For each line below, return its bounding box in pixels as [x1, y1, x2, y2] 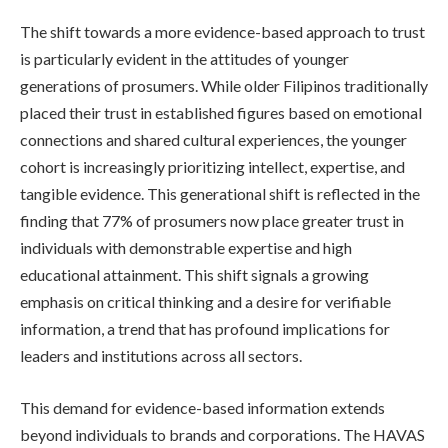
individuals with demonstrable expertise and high [20, 238, 352, 258]
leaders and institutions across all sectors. [20, 346, 302, 366]
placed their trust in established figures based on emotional [20, 103, 422, 123]
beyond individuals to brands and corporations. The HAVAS [20, 424, 425, 444]
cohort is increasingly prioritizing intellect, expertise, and [20, 157, 405, 177]
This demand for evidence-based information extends [20, 397, 385, 417]
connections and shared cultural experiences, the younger [20, 130, 407, 150]
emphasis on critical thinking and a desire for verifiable [20, 292, 391, 312]
